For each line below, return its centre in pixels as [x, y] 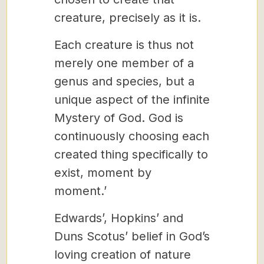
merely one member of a [124, 63]
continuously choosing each [131, 136]
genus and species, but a [124, 81]
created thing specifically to [131, 154]
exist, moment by [103, 173]
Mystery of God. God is [118, 118]
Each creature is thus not [124, 45]
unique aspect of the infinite [132, 100]
